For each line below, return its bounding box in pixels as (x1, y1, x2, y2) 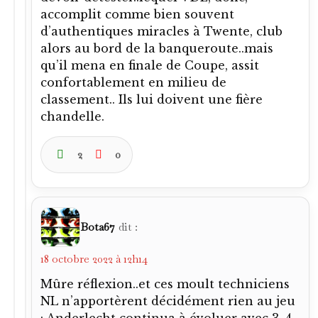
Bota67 (80, 219, 115, 234)
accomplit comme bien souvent (40, 6, 234, 21)
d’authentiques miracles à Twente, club (40, 23, 283, 38)
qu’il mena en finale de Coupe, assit (40, 57, 259, 72)
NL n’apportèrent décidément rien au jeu (40, 293, 295, 308)
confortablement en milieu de (40, 75, 226, 89)
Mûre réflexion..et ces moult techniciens (40, 276, 290, 291)
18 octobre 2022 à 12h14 (40, 251, 148, 265)
